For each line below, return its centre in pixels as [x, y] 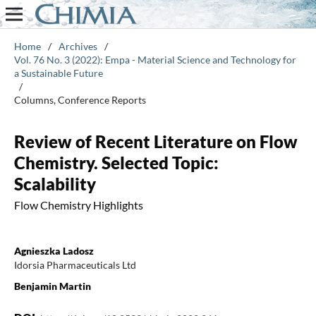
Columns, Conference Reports [80, 99]
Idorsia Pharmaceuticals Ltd [75, 265]
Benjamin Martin [52, 286]
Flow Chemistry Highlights [78, 205]
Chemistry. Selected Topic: [116, 162]
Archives [78, 46]
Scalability [55, 183]
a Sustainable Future [58, 73]
